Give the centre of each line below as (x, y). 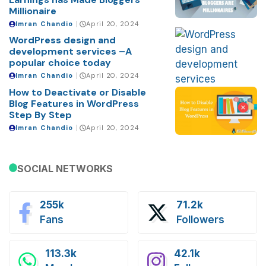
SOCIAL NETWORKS (65, 168)
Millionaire (33, 11)
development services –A (70, 52)
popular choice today (60, 63)
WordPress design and (62, 40)
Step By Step (40, 115)
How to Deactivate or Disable (77, 92)
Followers (201, 219)
